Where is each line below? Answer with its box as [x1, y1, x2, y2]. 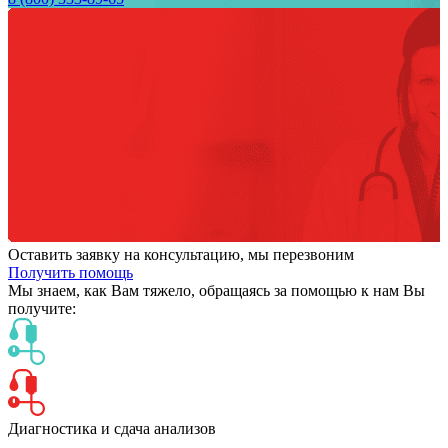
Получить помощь [8, 264, 133, 282]
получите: [8, 300, 76, 318]
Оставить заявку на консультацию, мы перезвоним [8, 246, 354, 264]
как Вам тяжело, [84, 282, 195, 300]
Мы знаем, [8, 282, 84, 300]
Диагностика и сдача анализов [8, 420, 216, 438]
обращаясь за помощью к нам [195, 282, 403, 300]
